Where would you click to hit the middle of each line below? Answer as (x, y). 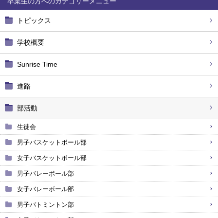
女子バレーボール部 (45, 189)
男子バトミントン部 (45, 205)
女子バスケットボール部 (52, 158)
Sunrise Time (37, 64)
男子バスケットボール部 (52, 142)
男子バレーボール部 (45, 173)
